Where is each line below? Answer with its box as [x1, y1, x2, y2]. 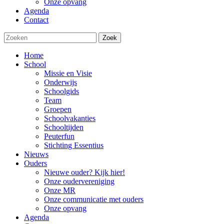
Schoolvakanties [44, 114, 95, 122]
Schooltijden [44, 123, 83, 131]
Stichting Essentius [44, 141, 103, 149]
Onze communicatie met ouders [44, 195, 143, 203]
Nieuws [24, 150, 48, 158]
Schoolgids [44, 87, 79, 95]
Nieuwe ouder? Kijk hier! [44, 168, 125, 176]
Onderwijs [44, 78, 77, 86]
